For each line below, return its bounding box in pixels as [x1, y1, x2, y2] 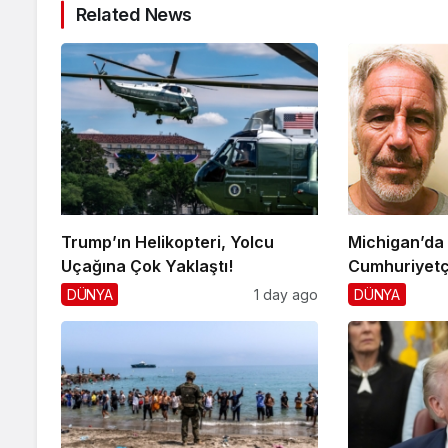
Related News [76, 4, 192, 26]
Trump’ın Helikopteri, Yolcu [61, 231, 274, 252]
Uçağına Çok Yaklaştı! [61, 255, 233, 276]
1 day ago [254, 285, 319, 303]
